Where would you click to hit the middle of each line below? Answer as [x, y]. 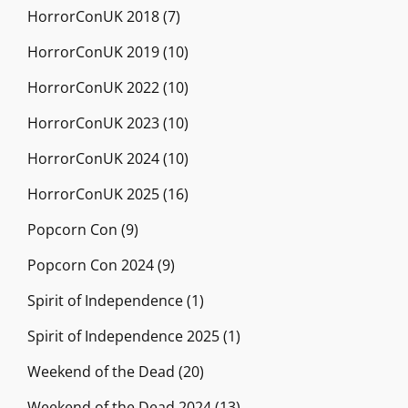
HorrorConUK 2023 [93, 122]
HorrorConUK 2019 [93, 51]
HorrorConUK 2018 [93, 16]
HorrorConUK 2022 [93, 87]
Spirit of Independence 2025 [123, 336]
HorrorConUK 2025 [93, 194]
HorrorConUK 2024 [93, 158]
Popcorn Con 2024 [91, 265]
